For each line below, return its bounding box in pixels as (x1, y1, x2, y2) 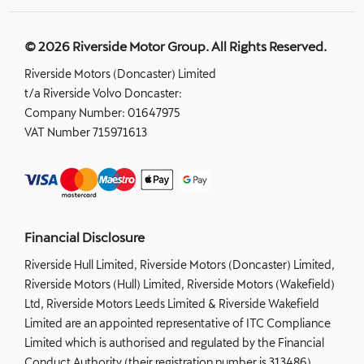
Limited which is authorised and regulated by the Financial (24, 335, 324, 349)
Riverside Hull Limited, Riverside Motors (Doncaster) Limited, (24, 257, 335, 271)
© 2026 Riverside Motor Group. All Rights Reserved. (24, 37, 327, 54)
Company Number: (24, 105, 125, 119)
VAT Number (24, 124, 93, 139)
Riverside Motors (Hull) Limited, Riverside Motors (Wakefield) (24, 276, 335, 291)
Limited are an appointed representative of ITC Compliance (24, 315, 331, 330)
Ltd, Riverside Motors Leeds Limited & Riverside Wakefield (24, 296, 319, 310)
